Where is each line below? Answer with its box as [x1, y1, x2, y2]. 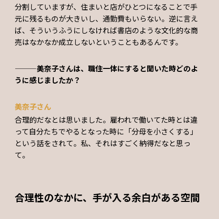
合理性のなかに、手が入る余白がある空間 [15, 190, 200, 205]
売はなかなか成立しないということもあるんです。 [15, 36, 182, 47]
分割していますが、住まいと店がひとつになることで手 [15, 1, 197, 12]
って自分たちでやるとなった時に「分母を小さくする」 [15, 126, 197, 137]
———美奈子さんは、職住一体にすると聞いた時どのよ [15, 63, 198, 73]
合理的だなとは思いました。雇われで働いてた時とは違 [15, 114, 197, 125]
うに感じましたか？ [15, 74, 81, 85]
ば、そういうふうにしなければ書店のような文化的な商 [15, 24, 198, 35]
